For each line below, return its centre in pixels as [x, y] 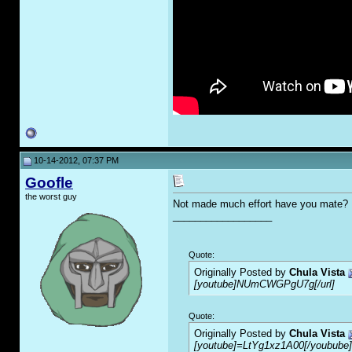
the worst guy [51, 196]
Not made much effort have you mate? [260, 204]
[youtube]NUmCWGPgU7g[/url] [264, 284]
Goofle [49, 183]
